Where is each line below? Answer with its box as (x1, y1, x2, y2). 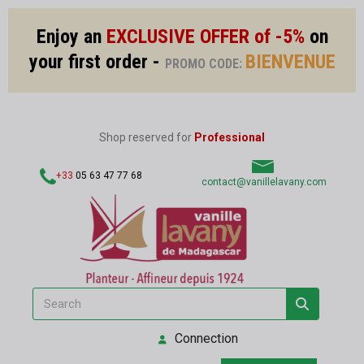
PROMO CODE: (164, 56, 245, 71)
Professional (194, 131, 265, 144)
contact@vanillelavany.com (201, 176, 327, 188)
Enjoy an (36, 25, 106, 48)
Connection (175, 331, 238, 346)
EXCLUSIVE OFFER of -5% (106, 25, 305, 48)
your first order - (28, 50, 165, 73)
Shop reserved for (99, 131, 194, 144)
